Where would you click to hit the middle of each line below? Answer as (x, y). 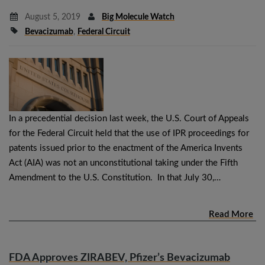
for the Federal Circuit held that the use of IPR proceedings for (129, 133)
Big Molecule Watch (138, 17)
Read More (231, 214)
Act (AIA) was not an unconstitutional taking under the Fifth (123, 163)
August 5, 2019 (51, 17)
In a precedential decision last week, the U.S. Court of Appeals (129, 118)
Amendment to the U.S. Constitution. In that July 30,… (115, 177)
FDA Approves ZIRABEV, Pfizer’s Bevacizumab (119, 258)
